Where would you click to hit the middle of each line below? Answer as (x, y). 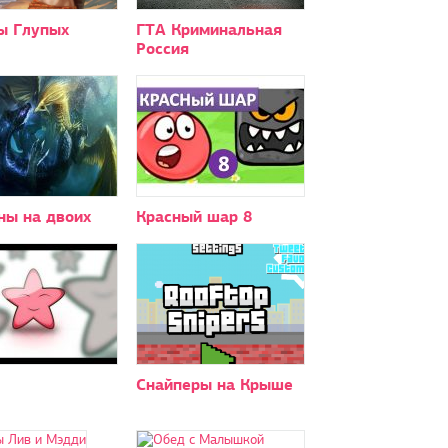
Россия (162, 48)
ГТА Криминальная (208, 29)
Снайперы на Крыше (214, 384)
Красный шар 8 (193, 216)
